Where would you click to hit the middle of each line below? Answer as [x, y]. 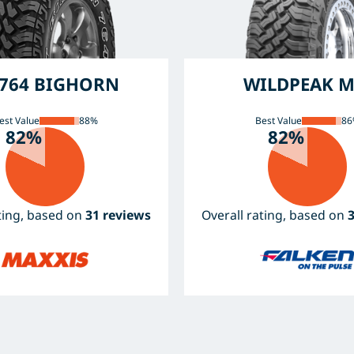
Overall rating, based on [275, 215]
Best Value [278, 121]
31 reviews [119, 215]
